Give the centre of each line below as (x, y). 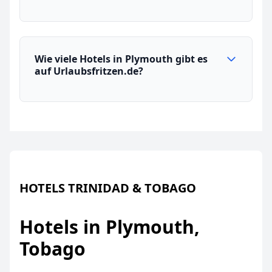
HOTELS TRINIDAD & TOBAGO (108, 188)
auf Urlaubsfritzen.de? (89, 71)
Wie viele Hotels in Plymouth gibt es (121, 59)
